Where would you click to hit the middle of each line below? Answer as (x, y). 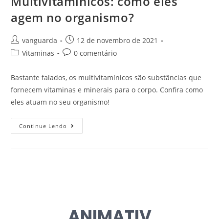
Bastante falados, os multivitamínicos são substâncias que (106, 77)
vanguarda (40, 40)
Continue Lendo (43, 126)
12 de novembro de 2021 (118, 40)
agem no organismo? (73, 17)
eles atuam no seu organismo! (60, 102)
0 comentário (96, 53)
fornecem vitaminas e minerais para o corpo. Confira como (107, 89)
